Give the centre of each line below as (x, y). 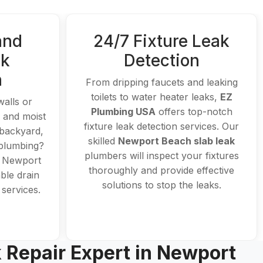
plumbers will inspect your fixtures (161, 156)
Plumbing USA (123, 112)
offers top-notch (194, 112)
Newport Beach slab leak (176, 141)
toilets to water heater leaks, (155, 97)
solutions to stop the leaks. (161, 185)
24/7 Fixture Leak (161, 41)
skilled (103, 141)
